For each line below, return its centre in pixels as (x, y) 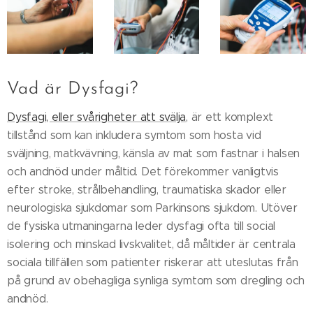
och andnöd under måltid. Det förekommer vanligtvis (143, 171)
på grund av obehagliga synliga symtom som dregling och (156, 280)
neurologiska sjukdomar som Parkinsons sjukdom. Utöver (152, 208)
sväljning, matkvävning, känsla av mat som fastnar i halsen (154, 153)
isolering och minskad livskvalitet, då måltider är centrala (151, 244)
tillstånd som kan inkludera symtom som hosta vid (134, 135)
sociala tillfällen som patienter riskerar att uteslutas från (153, 262)
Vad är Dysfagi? (73, 89)
